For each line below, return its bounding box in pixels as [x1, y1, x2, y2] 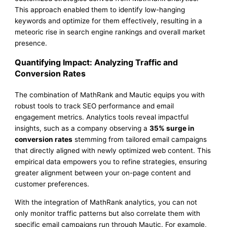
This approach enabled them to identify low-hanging [15, 5, 185, 14]
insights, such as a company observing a [15, 124, 150, 132]
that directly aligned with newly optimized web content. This [15, 146, 211, 155]
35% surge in [149, 124, 195, 132]
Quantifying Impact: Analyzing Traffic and [15, 57, 178, 67]
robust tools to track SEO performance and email [15, 101, 174, 110]
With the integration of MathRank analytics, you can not [15, 198, 198, 206]
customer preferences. [15, 179, 90, 188]
